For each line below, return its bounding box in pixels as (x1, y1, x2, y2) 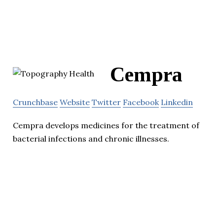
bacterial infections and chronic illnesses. (13, 133, 169, 144)
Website (60, 97, 90, 107)
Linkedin (161, 97, 193, 107)
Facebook (123, 97, 159, 107)
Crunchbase (13, 97, 58, 107)
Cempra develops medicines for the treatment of (13, 120, 199, 130)
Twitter (92, 97, 121, 107)
